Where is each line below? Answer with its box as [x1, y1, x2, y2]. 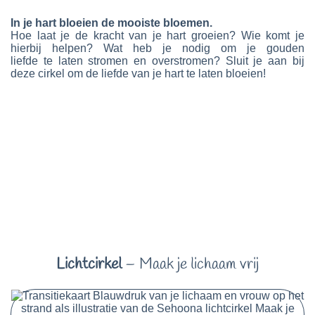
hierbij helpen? [11, 41, 103, 54]
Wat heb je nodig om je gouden [103, 41, 304, 54]
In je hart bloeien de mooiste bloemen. [11, 16, 212, 29]
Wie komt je [240, 29, 305, 41]
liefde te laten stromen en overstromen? [11, 54, 226, 67]
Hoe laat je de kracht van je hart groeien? [11, 29, 241, 41]
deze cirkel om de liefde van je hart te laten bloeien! [11, 67, 266, 79]
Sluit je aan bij [225, 54, 305, 67]
